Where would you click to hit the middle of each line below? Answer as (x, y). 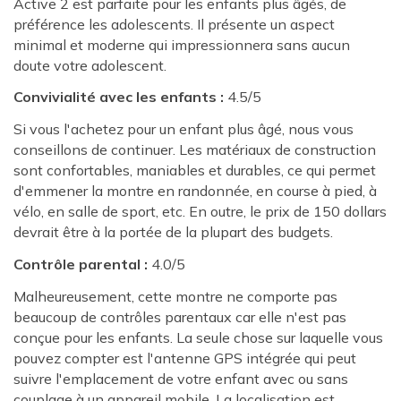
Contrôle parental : (81, 264)
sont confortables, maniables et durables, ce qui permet (195, 171)
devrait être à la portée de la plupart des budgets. (173, 232)
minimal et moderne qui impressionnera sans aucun (182, 44)
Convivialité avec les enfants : (119, 97)
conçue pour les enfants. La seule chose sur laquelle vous (198, 337)
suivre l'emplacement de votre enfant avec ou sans (181, 378)
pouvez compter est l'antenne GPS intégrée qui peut (185, 358)
